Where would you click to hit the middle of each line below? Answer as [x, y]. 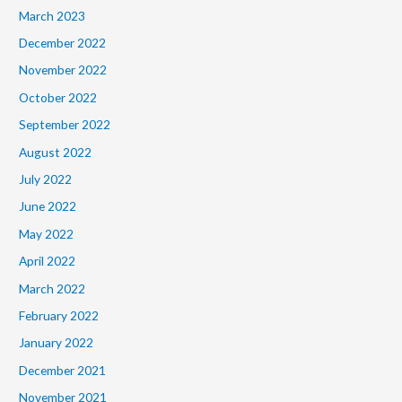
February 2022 [59, 316]
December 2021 [63, 370]
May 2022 [47, 233]
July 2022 [46, 179]
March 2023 [52, 15]
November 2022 [63, 70]
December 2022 [63, 42]
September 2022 [65, 125]
